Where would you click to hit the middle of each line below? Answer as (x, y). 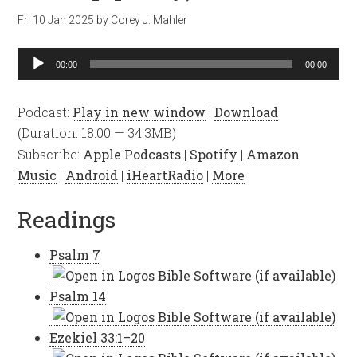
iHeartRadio (165, 175)
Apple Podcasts (132, 154)
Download (247, 112)
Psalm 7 (75, 255)
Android (92, 175)
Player (37, 78)
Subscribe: (51, 154)
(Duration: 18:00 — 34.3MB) (97, 133)
